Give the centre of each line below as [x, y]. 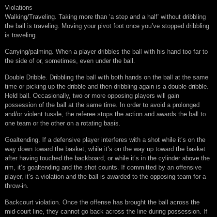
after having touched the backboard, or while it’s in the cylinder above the [107, 158]
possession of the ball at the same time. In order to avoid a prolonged [102, 105]
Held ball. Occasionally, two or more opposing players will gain [92, 96]
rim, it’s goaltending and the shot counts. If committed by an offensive [103, 168]
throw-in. [17, 186]
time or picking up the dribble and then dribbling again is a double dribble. [107, 87]
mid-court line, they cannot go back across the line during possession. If [106, 212]
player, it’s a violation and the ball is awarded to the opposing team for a [105, 177]
